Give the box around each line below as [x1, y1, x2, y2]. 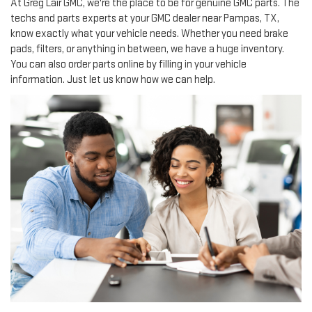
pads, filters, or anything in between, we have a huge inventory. [10, 42, 284, 56]
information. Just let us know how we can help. [10, 72, 215, 86]
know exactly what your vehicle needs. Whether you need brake [10, 26, 288, 40]
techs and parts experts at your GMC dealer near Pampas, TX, [10, 11, 279, 25]
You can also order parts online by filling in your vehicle [10, 57, 247, 71]
